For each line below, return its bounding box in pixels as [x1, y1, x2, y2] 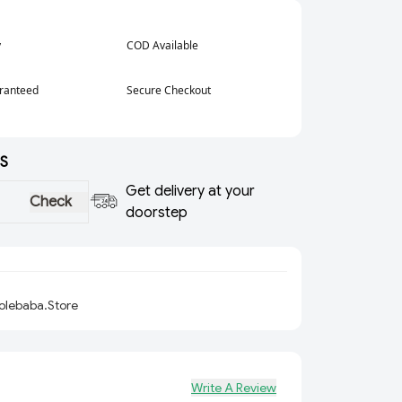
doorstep [125, 204, 188, 222]
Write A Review [191, 380, 276, 396]
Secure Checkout [127, 83, 211, 98]
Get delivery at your [125, 182, 255, 200]
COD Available [127, 38, 198, 53]
